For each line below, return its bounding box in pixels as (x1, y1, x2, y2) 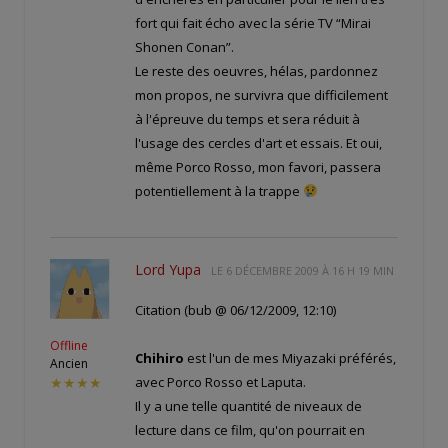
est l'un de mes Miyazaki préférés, (184, 349, 396, 368)
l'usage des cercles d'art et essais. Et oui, (135, 134, 382, 153)
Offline (50, 337, 88, 355)
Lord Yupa (135, 260, 201, 280)
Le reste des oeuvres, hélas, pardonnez (135, 62, 378, 81)
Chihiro (135, 349, 184, 368)
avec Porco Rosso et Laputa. (135, 373, 306, 392)
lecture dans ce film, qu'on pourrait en (135, 421, 365, 440)
